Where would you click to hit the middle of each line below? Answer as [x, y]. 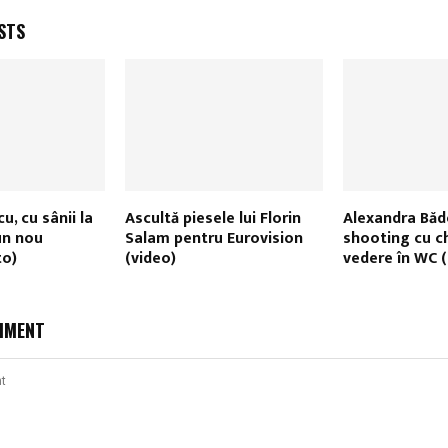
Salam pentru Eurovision [213, 239]
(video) [150, 259]
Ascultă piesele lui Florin [212, 219]
